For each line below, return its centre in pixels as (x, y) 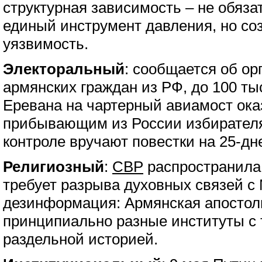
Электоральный (64, 69)
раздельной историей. (80, 239)
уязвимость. (46, 44)
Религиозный (54, 167)
